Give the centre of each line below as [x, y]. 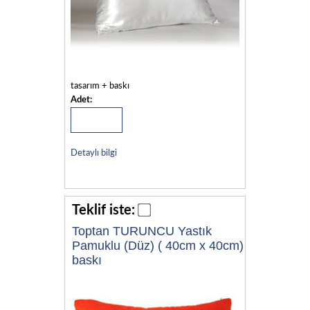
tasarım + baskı [100, 86]
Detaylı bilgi [93, 154]
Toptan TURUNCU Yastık [142, 231]
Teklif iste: [103, 211]
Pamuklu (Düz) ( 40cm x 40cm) [158, 246]
